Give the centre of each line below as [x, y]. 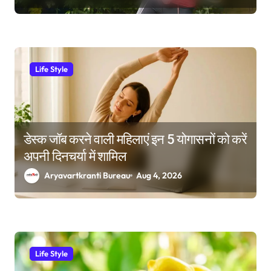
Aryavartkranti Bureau [87, 175]
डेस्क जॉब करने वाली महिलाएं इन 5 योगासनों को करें [135, 139]
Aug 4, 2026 [159, 175]
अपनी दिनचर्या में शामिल [75, 156]
